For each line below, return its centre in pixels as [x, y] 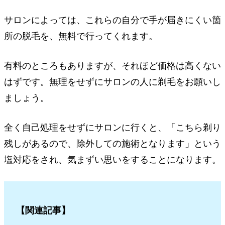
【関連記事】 [43, 210]
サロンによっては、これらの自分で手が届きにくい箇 [113, 20]
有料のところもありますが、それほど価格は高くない [113, 66]
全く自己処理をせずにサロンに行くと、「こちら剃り [113, 128]
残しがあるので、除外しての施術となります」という [113, 144]
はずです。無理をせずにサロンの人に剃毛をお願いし [113, 82]
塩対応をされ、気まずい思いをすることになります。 [113, 160]
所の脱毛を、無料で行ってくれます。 [81, 36]
